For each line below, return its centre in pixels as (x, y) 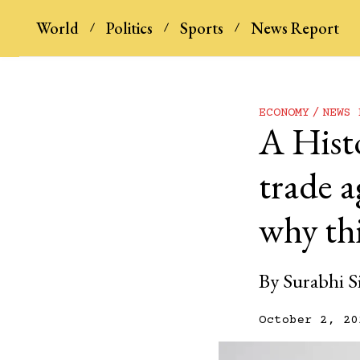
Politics (129, 28)
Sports (201, 28)
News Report (295, 28)
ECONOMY (284, 112)
